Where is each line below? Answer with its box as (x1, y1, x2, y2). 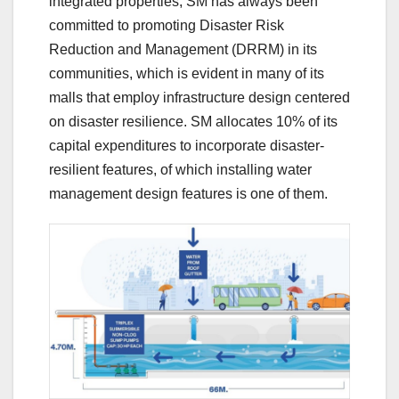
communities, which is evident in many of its (49, 65, 324, 81)
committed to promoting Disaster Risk (49, 17, 284, 33)
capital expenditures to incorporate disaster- (49, 137, 324, 153)
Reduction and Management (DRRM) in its (49, 41, 317, 57)
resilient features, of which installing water (49, 161, 312, 177)
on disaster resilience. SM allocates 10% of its (49, 113, 338, 129)
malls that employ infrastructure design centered (49, 89, 350, 105)
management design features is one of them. (49, 185, 331, 201)
